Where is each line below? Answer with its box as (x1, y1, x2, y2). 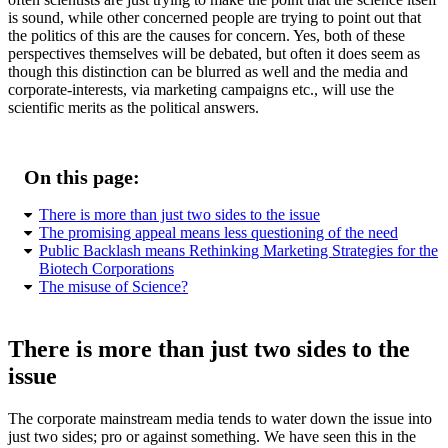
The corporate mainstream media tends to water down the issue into (8, 409, 432, 427)
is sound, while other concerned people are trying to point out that (8, 9, 421, 27)
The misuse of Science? (39, 277, 188, 295)
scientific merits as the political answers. (8, 99, 259, 117)
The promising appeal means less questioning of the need (39, 223, 398, 241)
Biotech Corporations (39, 259, 174, 277)
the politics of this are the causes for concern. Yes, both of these (8, 27, 405, 45)
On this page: (24, 166, 140, 189)
